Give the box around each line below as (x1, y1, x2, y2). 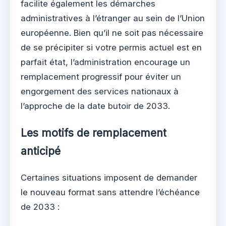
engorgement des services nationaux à (21, 86, 179, 97)
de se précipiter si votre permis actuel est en (21, 42, 202, 53)
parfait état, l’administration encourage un (21, 57, 190, 68)
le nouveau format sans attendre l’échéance (21, 187, 200, 198)
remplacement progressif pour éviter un (21, 72, 181, 82)
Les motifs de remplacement (21, 127, 166, 140)
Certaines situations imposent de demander (21, 173, 197, 183)
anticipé (21, 145, 61, 158)
